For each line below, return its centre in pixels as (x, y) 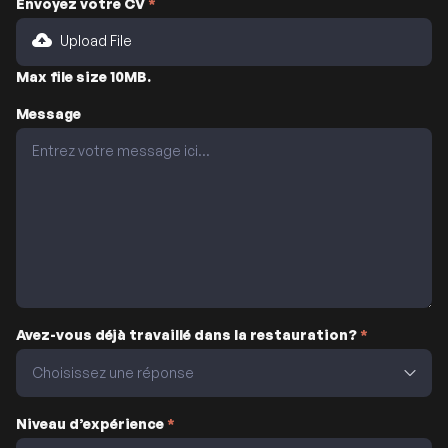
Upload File (96, 41)
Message (48, 114)
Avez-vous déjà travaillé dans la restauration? (188, 335)
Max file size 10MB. (83, 77)
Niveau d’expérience (91, 424)
